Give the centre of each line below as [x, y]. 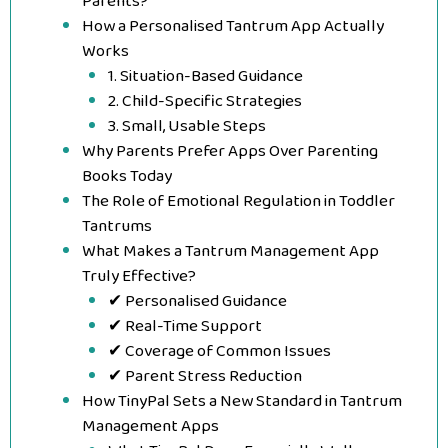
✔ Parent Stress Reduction [204, 376]
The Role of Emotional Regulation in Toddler [238, 201]
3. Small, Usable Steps [186, 126]
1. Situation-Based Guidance [205, 76]
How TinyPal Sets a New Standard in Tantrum [242, 401]
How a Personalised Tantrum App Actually [233, 26]
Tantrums [117, 226]
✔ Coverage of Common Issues [219, 351]
